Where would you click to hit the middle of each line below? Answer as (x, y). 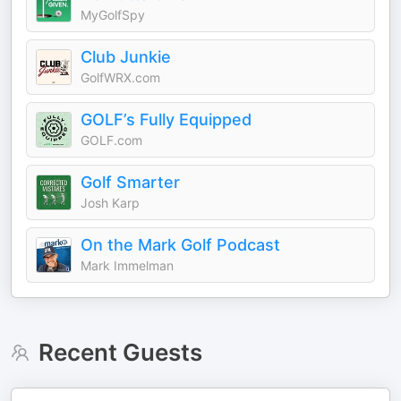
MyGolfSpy (113, 15)
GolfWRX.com (120, 77)
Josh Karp (110, 203)
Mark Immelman (127, 265)
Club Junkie (126, 57)
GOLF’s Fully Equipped (166, 119)
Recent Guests (120, 352)
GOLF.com (111, 140)
